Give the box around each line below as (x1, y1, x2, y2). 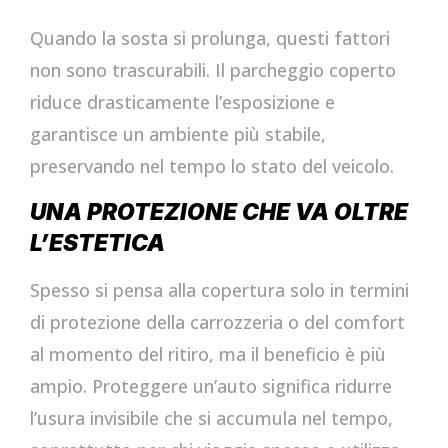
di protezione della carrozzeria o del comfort (30, 310, 405, 335)
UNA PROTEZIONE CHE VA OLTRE (30, 198, 408, 226)
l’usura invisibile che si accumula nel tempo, (30, 406, 393, 431)
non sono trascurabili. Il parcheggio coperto (30, 57, 396, 82)
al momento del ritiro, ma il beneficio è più (30, 342, 386, 367)
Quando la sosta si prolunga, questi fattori (30, 25, 390, 50)
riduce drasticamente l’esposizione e (30, 89, 335, 114)
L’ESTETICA (30, 229, 165, 257)
